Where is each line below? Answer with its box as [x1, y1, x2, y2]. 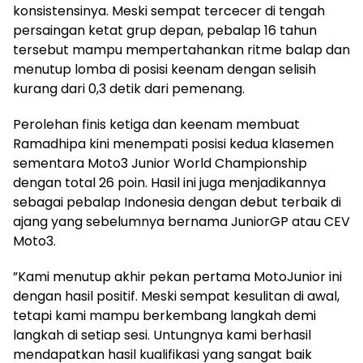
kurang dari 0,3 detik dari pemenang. [13, 79, 245, 98]
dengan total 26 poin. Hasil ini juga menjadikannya [13, 173, 326, 192]
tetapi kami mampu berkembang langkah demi [13, 305, 316, 325]
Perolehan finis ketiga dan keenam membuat [13, 114, 300, 134]
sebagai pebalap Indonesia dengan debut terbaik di [13, 192, 341, 211]
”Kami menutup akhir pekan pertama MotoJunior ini [13, 267, 342, 286]
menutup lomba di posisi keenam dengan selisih [13, 59, 316, 79]
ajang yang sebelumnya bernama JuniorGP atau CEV [13, 211, 350, 231]
